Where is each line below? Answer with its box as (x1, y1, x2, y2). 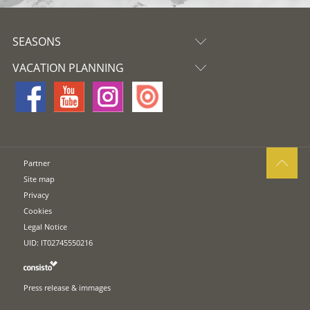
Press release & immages (24, 282, 111, 293)
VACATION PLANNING (12, 60, 124, 75)
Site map (24, 174, 55, 185)
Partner (24, 158, 51, 169)
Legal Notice (24, 221, 68, 232)
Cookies (24, 206, 53, 217)
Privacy (24, 190, 50, 201)
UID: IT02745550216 (24, 237, 93, 248)
